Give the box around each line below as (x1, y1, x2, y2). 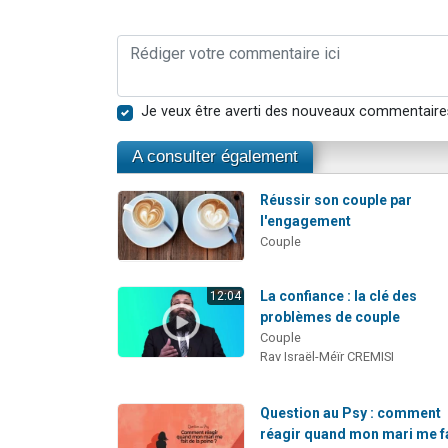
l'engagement (260, 213, 352, 230)
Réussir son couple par (260, 192, 413, 209)
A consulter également (132, 147, 298, 167)
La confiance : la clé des (260, 288, 418, 305)
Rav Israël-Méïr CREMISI (260, 349, 395, 365)
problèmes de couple (260, 309, 401, 326)
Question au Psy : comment (260, 405, 442, 422)
